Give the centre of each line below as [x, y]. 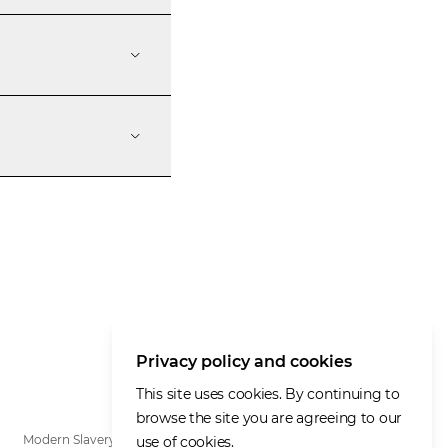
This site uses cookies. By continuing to [268, 394]
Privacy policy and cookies [244, 361]
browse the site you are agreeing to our [269, 418]
